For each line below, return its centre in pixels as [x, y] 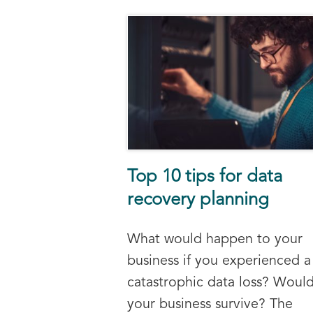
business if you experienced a [219, 261]
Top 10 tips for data [205, 177]
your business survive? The [210, 304]
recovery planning [198, 200]
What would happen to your [215, 239]
